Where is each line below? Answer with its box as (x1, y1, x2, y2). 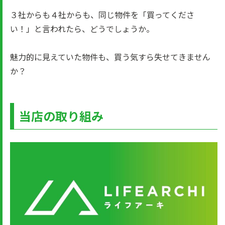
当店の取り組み (19, 107, 103, 125)
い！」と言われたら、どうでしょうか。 (10, 23, 154, 35)
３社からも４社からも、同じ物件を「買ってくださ (10, 9, 194, 21)
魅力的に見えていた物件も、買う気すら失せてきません (10, 51, 210, 63)
